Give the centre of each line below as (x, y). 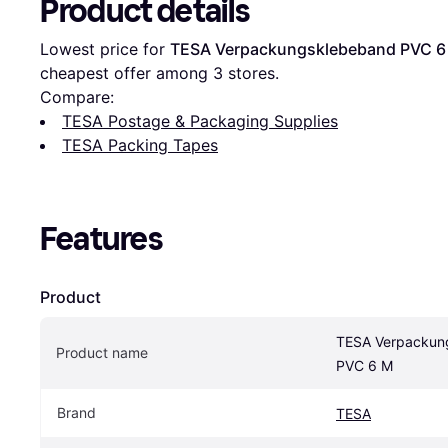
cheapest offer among (126, 72)
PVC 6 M (364, 365)
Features (101, 238)
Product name (102, 352)
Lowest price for (105, 48)
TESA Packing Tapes (140, 144)
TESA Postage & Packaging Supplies (200, 120)
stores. (251, 72)
